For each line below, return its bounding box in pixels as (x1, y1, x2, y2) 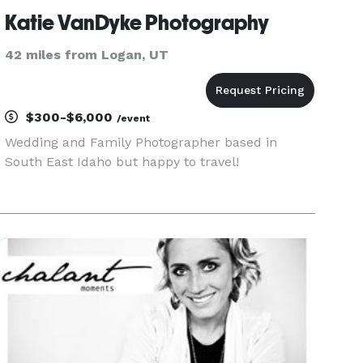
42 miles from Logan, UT (5, 47, 169, 62)
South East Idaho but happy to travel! (5, 154, 240, 169)
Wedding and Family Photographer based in (5, 135, 278, 150)
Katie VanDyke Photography (5, 11, 270, 35)
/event (117, 113, 151, 124)
